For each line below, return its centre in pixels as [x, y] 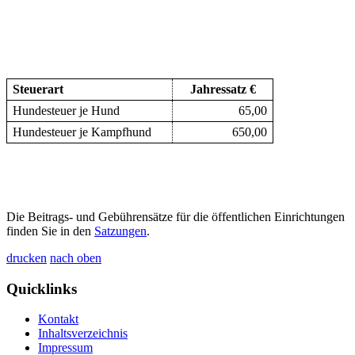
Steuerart [38, 89]
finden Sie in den [50, 231]
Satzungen [120, 231]
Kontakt [58, 319]
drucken [27, 258]
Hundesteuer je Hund [67, 110]
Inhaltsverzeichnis [83, 334]
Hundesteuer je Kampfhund [82, 132]
